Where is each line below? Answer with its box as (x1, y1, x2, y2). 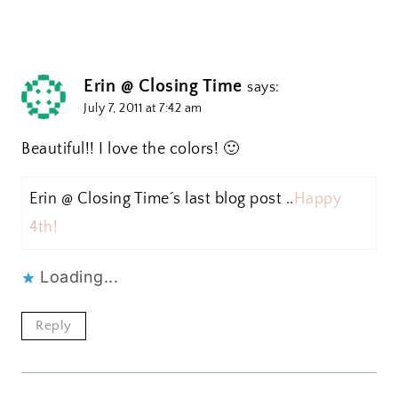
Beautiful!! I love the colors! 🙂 (21, 140, 239, 159)
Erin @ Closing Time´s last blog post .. (29, 190, 294, 209)
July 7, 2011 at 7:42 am (84, 100, 203, 115)
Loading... (40, 267, 118, 287)
